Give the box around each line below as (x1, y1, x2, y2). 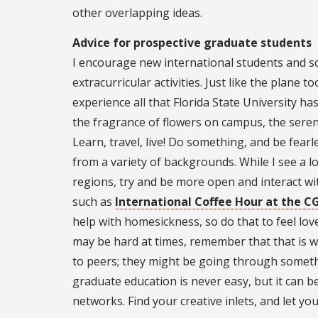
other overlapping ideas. (72, 5, 202, 21)
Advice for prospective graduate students (72, 35, 312, 51)
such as (72, 194, 115, 210)
